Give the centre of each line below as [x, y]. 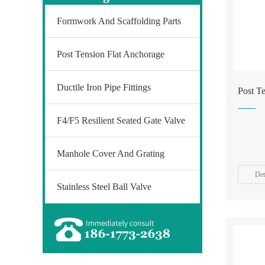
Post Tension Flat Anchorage [111, 54]
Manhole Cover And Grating [111, 153]
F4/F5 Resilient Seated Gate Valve [121, 120]
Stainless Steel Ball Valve [104, 187]
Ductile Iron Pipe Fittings [104, 87]
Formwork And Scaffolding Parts [119, 21]
